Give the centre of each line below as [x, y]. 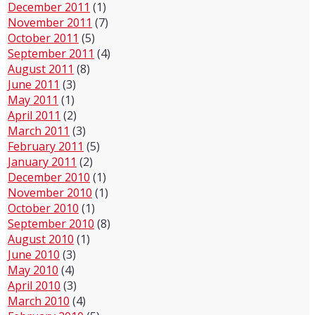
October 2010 [43, 208]
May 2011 [33, 100]
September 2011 [51, 53]
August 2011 [41, 69]
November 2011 [50, 22]
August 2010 [41, 239]
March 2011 [39, 131]
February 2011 [46, 146]
